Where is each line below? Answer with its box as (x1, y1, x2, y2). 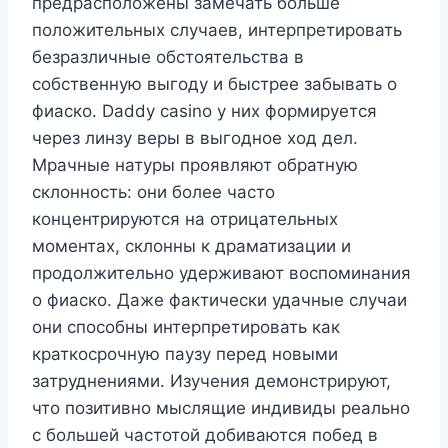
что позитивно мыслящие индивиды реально (32, 397, 410, 418)
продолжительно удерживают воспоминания (32, 262, 411, 283)
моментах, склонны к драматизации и (32, 235, 351, 256)
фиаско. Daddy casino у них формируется (32, 100, 377, 121)
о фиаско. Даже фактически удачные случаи (32, 289, 407, 310)
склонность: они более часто (32, 181, 275, 202)
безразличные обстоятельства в (32, 46, 304, 67)
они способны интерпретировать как (32, 316, 340, 337)
